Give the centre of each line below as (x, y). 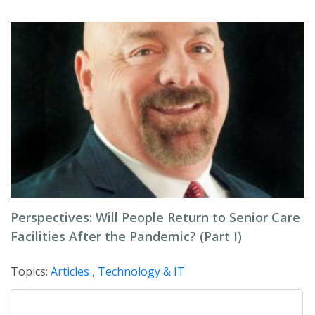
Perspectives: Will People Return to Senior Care (155, 218)
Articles (70, 272)
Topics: (31, 272)
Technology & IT (141, 272)
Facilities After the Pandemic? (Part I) (126, 237)
